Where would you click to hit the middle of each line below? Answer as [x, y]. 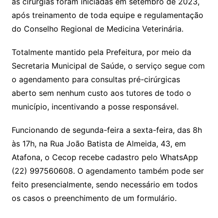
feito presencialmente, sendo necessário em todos [104, 184]
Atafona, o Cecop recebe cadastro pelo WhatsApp [105, 157]
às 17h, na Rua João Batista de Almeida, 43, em [99, 144]
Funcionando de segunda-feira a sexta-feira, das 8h [107, 130]
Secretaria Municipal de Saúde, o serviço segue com [108, 66]
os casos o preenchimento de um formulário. [94, 198]
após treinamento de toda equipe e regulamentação [107, 15]
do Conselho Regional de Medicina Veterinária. [97, 29]
